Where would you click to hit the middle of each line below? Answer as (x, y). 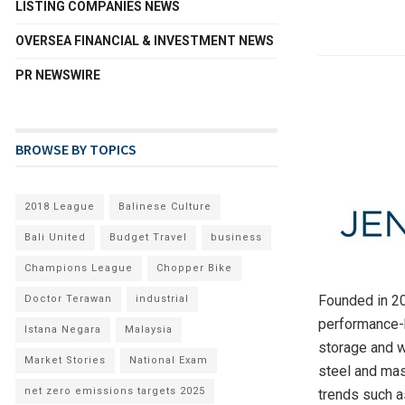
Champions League (79, 268)
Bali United (55, 237)
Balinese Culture (165, 206)
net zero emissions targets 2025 (115, 391)
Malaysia (149, 329)
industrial (162, 298)
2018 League (60, 206)
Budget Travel (148, 237)
